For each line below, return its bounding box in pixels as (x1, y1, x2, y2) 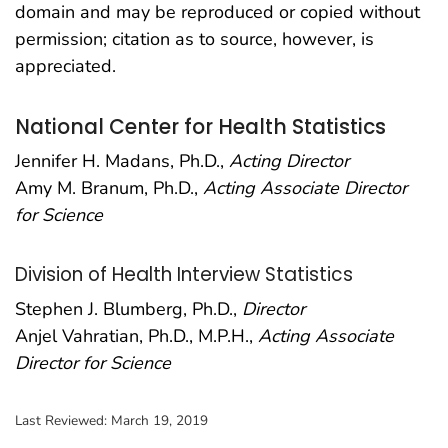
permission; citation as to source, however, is (15, 26, 374, 51)
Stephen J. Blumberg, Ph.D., (15, 296, 242, 321)
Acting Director (229, 149, 349, 174)
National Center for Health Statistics (15, 112, 386, 141)
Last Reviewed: (15, 410, 111, 430)
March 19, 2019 (111, 410, 208, 430)
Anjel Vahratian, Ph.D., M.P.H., (15, 323, 258, 348)
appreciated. (15, 53, 116, 78)
